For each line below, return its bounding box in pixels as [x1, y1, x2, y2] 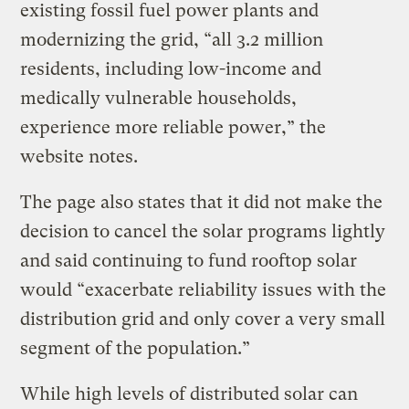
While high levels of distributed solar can [20, 383, 359, 404]
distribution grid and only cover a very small [20, 308, 386, 330]
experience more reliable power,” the [20, 116, 327, 138]
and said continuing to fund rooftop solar [20, 249, 358, 271]
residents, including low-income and [20, 58, 322, 79]
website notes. [20, 145, 143, 167]
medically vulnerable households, [20, 87, 298, 109]
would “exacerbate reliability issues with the [20, 278, 387, 300]
